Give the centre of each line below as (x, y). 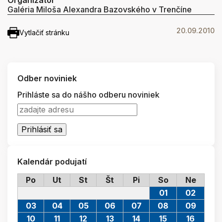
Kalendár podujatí (52, 161)
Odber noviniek (47, 78)
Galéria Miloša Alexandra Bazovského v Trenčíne (100, 9)
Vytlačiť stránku (44, 32)
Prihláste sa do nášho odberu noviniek (88, 94)
